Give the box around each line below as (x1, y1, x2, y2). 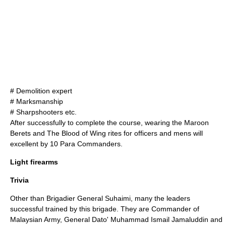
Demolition (16, 87, 50, 95)
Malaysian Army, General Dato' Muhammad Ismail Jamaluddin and (10, 215, 222, 223)
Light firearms (10, 158, 58, 166)
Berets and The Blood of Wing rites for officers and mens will (10, 129, 203, 137)
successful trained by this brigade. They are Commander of (10, 205, 199, 213)
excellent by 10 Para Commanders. (10, 140, 123, 148)
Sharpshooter (16, 108, 60, 116)
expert (50, 87, 72, 95)
